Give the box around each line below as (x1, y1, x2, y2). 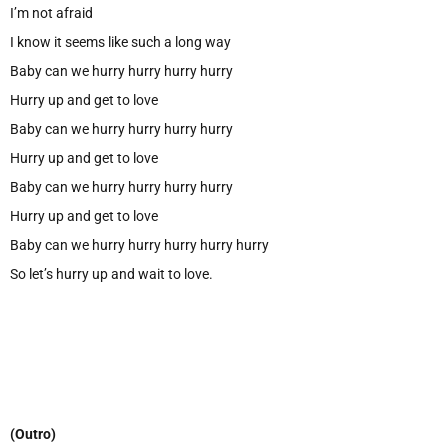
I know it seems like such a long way (10, 33, 231, 50)
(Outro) (10, 426, 56, 442)
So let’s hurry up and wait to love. (10, 265, 213, 282)
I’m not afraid (10, 4, 93, 21)
